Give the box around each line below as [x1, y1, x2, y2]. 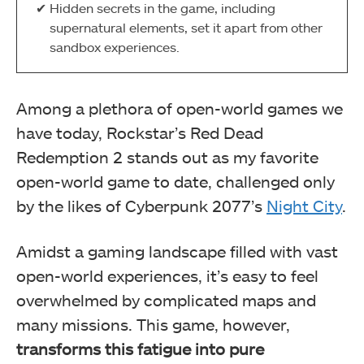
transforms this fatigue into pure [16, 339, 264, 359]
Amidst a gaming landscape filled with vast [16, 241, 338, 262]
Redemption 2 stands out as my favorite [16, 147, 318, 167]
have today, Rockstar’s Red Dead [16, 123, 263, 143]
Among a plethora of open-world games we [16, 98, 343, 119]
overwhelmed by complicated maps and [16, 290, 316, 310]
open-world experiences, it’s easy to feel [16, 266, 318, 286]
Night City [266, 196, 342, 216]
